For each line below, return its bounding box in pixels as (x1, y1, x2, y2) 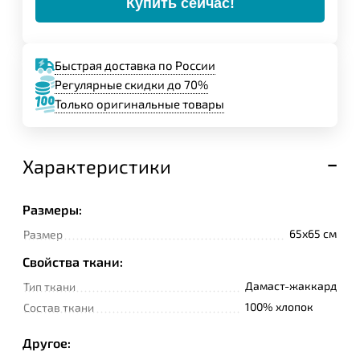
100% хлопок (245, 299, 313, 313)
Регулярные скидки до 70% (55, 77, 208, 92)
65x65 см (289, 226, 337, 240)
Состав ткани (23, 300, 94, 314)
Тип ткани (23, 279, 76, 293)
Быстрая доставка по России (55, 58, 215, 73)
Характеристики (22, 154, 171, 178)
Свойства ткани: (22, 253, 123, 269)
